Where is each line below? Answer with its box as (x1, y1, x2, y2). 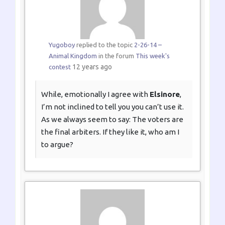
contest (48, 63, 71, 71)
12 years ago (72, 63, 112, 71)
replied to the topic (74, 41, 134, 49)
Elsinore (150, 90, 180, 99)
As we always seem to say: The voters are (41, 115, 183, 124)
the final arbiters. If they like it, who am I (41, 128, 179, 137)
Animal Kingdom (48, 52, 97, 60)
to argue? (41, 140, 73, 149)
